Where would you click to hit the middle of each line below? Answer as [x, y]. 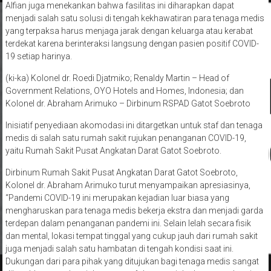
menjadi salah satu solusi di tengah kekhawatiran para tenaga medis [135, 18]
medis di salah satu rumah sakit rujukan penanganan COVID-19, [126, 138]
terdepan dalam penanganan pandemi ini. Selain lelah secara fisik [128, 224]
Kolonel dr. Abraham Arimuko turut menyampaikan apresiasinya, [128, 185]
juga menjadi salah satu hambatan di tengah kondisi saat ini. [119, 249]
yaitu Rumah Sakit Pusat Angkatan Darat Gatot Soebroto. [113, 151]
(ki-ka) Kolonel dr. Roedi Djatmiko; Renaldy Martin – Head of [117, 78]
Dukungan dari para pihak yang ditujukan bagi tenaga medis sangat [132, 262]
